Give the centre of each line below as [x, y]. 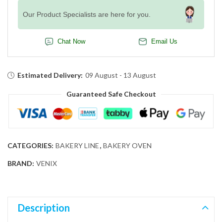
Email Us [165, 42]
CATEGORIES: [31, 145]
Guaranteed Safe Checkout [111, 94]
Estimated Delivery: [50, 75]
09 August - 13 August [121, 75]
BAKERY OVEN [127, 145]
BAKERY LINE [77, 145]
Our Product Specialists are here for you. [87, 15]
